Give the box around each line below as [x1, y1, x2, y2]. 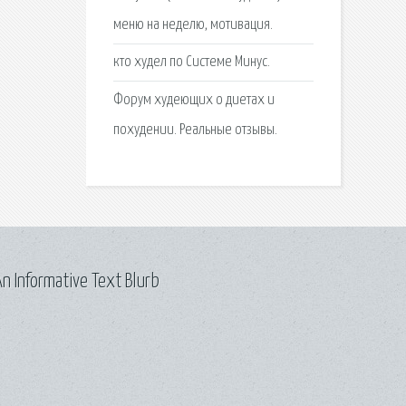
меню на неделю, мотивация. [112, 17, 273, 34]
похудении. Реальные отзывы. [112, 121, 277, 138]
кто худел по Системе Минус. [112, 54, 270, 71]
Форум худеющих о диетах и [112, 92, 275, 108]
